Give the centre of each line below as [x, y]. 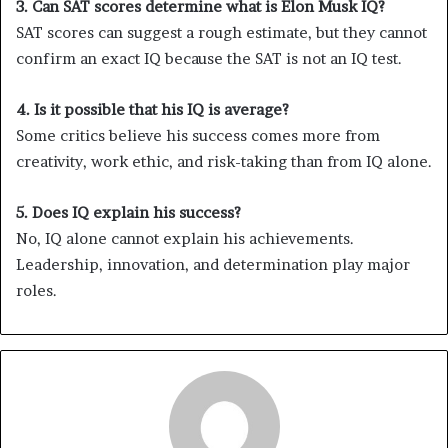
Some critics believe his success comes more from [198, 136]
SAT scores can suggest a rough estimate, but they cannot [221, 33]
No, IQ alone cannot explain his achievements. [185, 239]
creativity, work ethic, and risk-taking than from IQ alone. [224, 162]
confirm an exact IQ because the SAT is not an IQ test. [209, 59]
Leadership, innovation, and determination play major [213, 265]
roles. [36, 291]
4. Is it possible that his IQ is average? [152, 110]
